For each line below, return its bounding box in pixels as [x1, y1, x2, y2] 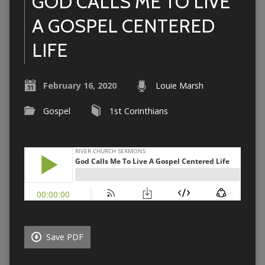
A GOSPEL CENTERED [31, 14, 215, 38]
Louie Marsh [155, 80, 203, 92]
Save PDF [43, 231, 83, 243]
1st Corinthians [109, 105, 168, 117]
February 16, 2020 [43, 80, 117, 92]
